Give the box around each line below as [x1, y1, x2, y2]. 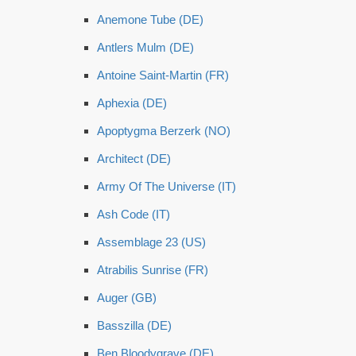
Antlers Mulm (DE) [97, 41, 194, 54]
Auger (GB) [97, 291, 157, 304]
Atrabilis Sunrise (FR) [97, 263, 208, 277]
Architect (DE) [97, 152, 171, 165]
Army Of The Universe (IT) [97, 180, 236, 193]
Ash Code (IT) [97, 207, 170, 221]
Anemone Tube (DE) [97, 13, 203, 26]
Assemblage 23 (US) [97, 235, 206, 249]
